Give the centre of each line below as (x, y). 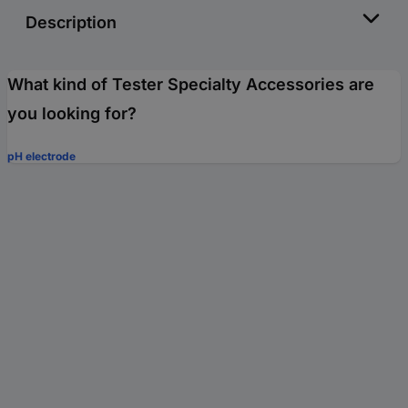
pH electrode (41, 156)
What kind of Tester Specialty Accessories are (191, 84)
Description (71, 22)
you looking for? (72, 113)
